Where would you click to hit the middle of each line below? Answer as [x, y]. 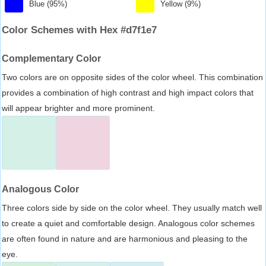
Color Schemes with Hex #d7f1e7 [79, 30]
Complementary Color [51, 58]
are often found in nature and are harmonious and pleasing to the [125, 238]
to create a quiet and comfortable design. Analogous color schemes [128, 223]
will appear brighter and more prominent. [78, 108]
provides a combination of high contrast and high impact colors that [128, 92]
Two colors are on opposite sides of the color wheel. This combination [132, 77]
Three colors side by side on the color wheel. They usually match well [132, 208]
